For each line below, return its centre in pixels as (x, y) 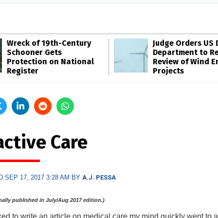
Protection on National (50, 62)
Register (23, 71)
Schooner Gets (34, 52)
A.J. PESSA (99, 177)
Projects (168, 71)
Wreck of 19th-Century (49, 43)
